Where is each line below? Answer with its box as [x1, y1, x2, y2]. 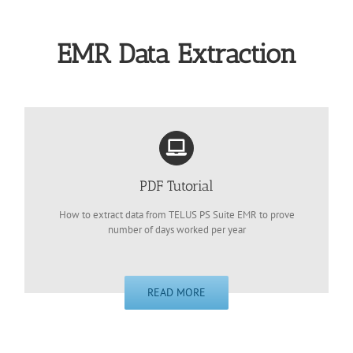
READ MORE [147, 285, 206, 300]
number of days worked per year [107, 222, 246, 236]
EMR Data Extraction [57, 38, 296, 71]
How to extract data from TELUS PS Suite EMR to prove [58, 207, 295, 221]
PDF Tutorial [139, 176, 214, 195]
